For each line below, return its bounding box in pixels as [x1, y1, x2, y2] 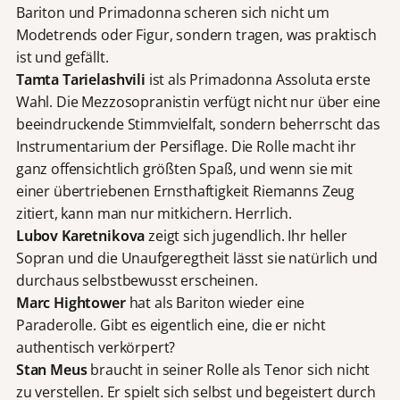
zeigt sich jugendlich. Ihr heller [148, 225, 347, 246]
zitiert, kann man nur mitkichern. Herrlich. [15, 203, 293, 223]
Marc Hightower [15, 292, 126, 312]
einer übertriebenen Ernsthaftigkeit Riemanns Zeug [15, 180, 355, 201]
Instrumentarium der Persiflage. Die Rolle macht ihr [15, 136, 356, 156]
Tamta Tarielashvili [15, 69, 149, 89]
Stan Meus [15, 359, 87, 379]
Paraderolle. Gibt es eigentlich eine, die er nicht [15, 314, 326, 335]
